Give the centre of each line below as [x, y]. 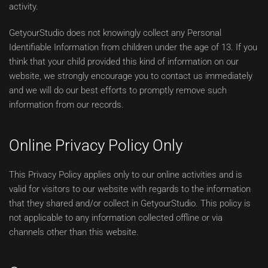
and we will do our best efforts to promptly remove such [118, 90]
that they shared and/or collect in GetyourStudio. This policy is [130, 203]
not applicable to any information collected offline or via [116, 218]
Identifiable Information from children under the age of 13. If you [133, 47]
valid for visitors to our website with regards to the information [130, 189]
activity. [24, 7]
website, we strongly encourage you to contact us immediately [131, 76]
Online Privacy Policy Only [96, 145]
